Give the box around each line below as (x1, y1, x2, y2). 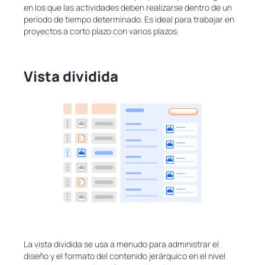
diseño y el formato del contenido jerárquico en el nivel (24, 250, 225, 262)
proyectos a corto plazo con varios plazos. (24, 25, 179, 37)
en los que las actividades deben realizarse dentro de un (24, 1, 232, 13)
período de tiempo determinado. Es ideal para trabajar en (24, 13, 234, 25)
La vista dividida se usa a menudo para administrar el (24, 238, 219, 250)
